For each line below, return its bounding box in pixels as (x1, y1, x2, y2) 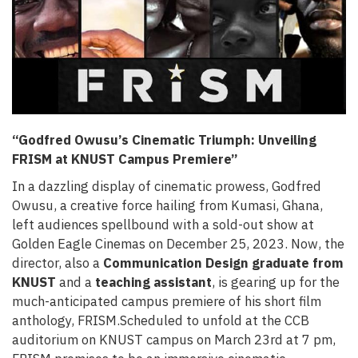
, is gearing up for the (212, 273, 340, 292)
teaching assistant (95, 273, 212, 292)
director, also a (12, 254, 103, 272)
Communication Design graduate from (103, 254, 344, 272)
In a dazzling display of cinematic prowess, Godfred (12, 177, 321, 196)
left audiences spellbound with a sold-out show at (12, 216, 314, 234)
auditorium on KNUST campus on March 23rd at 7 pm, (12, 331, 336, 349)
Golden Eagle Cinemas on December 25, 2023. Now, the (12, 235, 344, 253)
